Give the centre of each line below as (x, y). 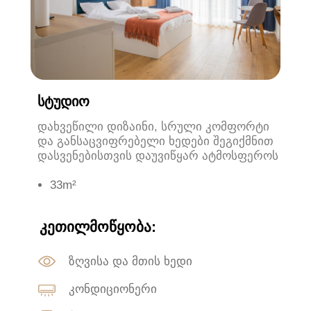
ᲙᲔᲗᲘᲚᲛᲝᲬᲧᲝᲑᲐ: (98, 226)
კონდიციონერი (113, 289)
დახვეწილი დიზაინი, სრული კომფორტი (153, 126)
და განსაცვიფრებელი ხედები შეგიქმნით (155, 141)
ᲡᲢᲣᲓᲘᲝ (64, 101)
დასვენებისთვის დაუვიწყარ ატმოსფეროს (158, 155)
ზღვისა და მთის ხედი (131, 261)
